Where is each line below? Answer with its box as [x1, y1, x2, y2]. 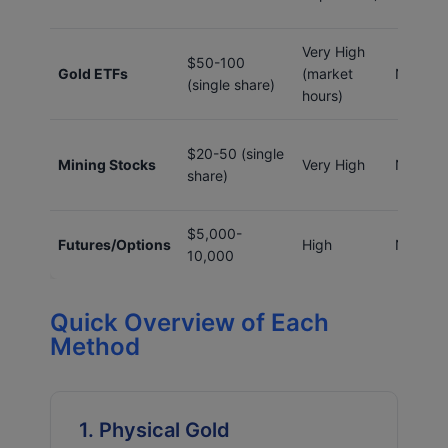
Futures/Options [58, 235, 171, 253]
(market [302, 64, 353, 82]
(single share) [187, 75, 275, 93]
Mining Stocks [58, 155, 156, 173]
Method [50, 331, 140, 361]
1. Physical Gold [79, 417, 230, 442]
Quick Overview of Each [50, 307, 329, 337]
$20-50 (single [187, 144, 284, 162]
